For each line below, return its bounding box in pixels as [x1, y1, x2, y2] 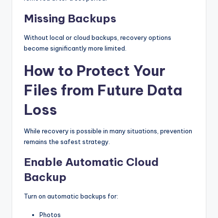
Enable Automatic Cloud [24, 155, 159, 169]
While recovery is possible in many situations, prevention [24, 127, 192, 135]
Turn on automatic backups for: [24, 192, 118, 200]
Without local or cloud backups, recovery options [24, 33, 171, 41]
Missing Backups [24, 11, 116, 25]
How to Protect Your [24, 61, 165, 80]
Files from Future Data [24, 81, 182, 99]
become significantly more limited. [24, 44, 127, 52]
